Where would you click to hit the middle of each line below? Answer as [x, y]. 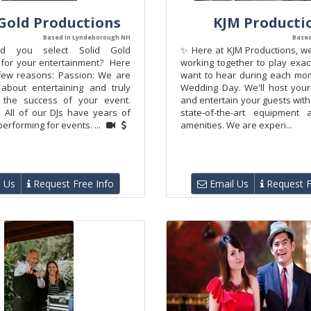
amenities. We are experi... [236, 125]
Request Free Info [72, 184]
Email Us [228, 184]
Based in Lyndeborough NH [87, 37]
